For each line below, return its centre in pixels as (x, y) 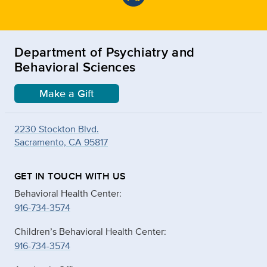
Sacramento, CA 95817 (61, 142)
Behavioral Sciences (75, 66)
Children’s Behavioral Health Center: (90, 231)
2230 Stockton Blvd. (57, 129)
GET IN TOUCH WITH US (70, 176)
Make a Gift (67, 93)
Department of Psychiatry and (105, 52)
